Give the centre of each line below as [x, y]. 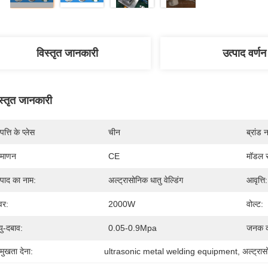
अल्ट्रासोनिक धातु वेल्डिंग [146, 180]
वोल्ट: [255, 204]
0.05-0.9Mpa [133, 228]
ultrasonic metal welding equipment [171, 251]
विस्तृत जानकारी [67, 53]
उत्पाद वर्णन [244, 53]
